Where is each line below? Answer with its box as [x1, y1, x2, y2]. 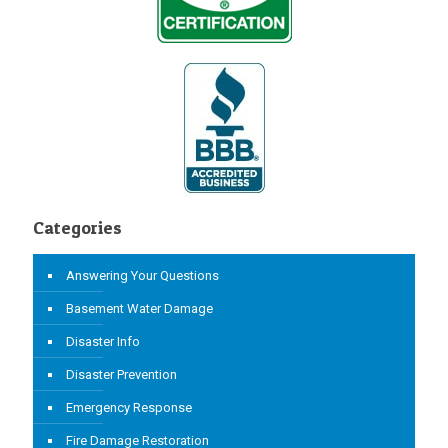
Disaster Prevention [66, 366, 177, 382]
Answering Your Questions [66, 267, 219, 283]
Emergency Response [66, 399, 192, 415]
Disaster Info [66, 333, 140, 349]
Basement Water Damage [66, 300, 213, 316]
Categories [33, 216, 122, 238]
